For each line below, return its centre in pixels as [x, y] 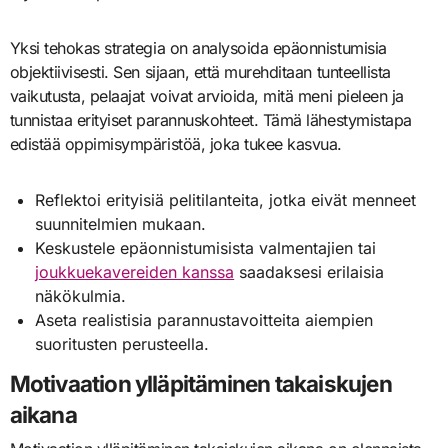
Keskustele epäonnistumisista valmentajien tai [206, 247]
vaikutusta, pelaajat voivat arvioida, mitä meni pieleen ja [206, 95]
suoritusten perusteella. [122, 343]
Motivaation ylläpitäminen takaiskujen [200, 384]
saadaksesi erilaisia [309, 271]
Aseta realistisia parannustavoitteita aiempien [204, 319]
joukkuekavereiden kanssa [135, 271]
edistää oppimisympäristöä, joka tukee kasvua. [175, 143]
